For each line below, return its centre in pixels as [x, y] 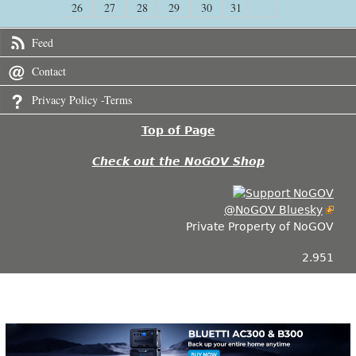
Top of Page [178, 130]
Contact [49, 72]
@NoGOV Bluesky [273, 209]
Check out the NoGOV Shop [178, 162]
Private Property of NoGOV [259, 226]
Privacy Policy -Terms [82, 100]
